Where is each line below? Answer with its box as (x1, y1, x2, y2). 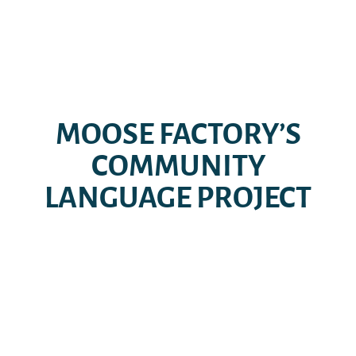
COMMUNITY (91, 150, 265, 182)
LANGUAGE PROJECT (44, 182, 311, 214)
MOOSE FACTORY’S (55, 118, 301, 150)
